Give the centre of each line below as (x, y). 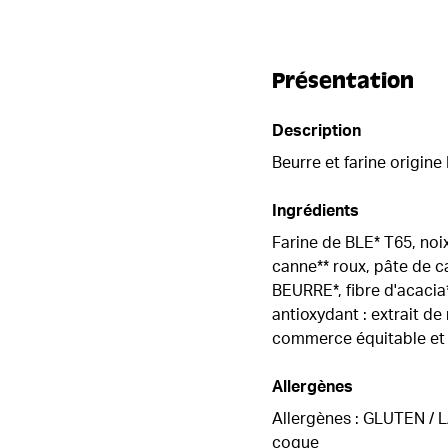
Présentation (343, 80)
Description (316, 130)
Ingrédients (315, 210)
